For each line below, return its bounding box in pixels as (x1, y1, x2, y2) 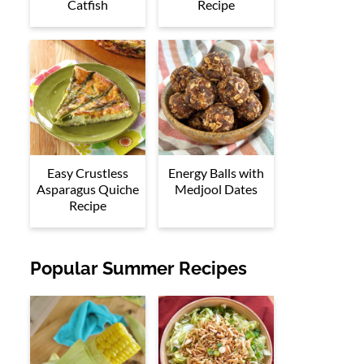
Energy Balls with (168, 165, 264, 181)
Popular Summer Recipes (30, 258, 247, 279)
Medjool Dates (175, 181, 258, 197)
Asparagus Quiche (37, 181, 139, 197)
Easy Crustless (47, 165, 128, 181)
